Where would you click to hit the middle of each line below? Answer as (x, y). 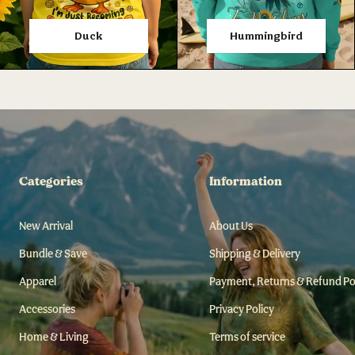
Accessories (47, 309)
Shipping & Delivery (255, 253)
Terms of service (247, 336)
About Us (231, 225)
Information (246, 181)
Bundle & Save (53, 253)
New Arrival (46, 225)
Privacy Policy (242, 309)
